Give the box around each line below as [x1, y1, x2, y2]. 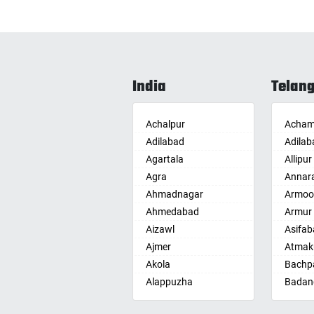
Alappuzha [146, 276, 193, 288]
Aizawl [146, 224, 175, 235]
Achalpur [146, 118, 185, 130]
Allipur [285, 153, 312, 165]
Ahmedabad [146, 206, 199, 218]
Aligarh [146, 294, 177, 306]
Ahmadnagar [146, 189, 203, 200]
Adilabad [146, 136, 184, 148]
